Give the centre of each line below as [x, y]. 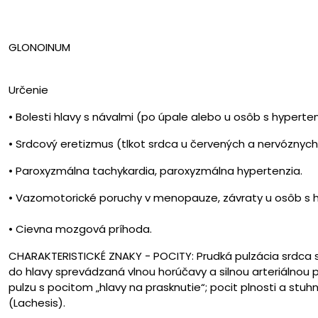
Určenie [28, 89]
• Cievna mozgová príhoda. [80, 229]
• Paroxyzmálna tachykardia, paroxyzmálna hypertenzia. [155, 170]
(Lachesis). [37, 302]
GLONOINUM [39, 47]
